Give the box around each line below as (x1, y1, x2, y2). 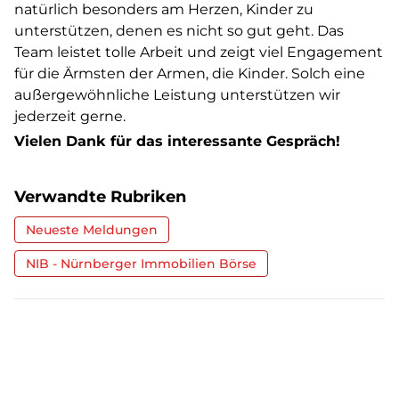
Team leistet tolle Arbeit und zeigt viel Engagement (14, 44, 383, 61)
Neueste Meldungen (26, 222, 158, 238)
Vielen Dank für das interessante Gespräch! (14, 133, 340, 150)
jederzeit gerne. (14, 108, 126, 125)
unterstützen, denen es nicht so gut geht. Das (14, 22, 344, 39)
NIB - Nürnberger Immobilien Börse (26, 256, 256, 272)
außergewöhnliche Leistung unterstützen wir (14, 86, 340, 103)
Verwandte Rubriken (14, 187, 186, 207)
